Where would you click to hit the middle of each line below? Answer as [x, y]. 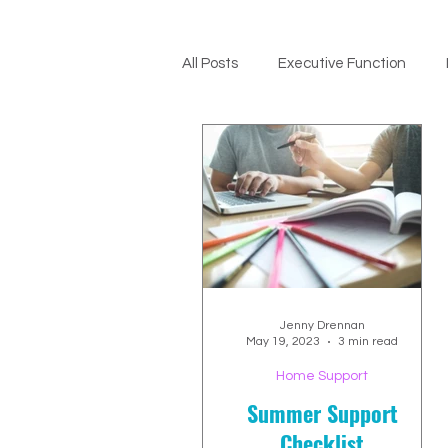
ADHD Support [270, 143]
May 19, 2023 [283, 341]
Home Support [322, 376]
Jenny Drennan [322, 325]
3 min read [368, 341]
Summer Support [322, 413]
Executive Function [342, 63]
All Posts [210, 63]
